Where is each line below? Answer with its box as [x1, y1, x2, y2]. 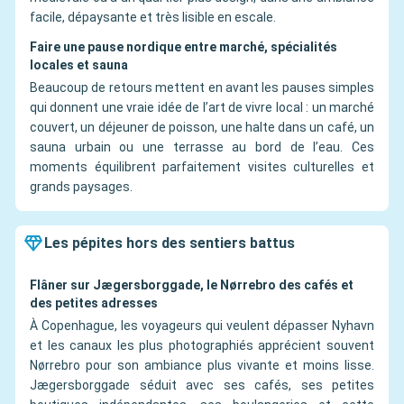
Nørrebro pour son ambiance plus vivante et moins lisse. [30, 358, 374, 373]
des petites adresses [30, 296, 158, 311]
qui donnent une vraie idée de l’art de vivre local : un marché [30, 100, 374, 115]
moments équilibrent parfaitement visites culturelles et [30, 160, 374, 175]
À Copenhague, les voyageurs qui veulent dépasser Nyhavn [30, 318, 374, 334]
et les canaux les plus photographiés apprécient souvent [30, 338, 374, 353]
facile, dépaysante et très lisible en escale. [30, 10, 276, 25]
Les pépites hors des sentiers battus [44, 234, 295, 252]
